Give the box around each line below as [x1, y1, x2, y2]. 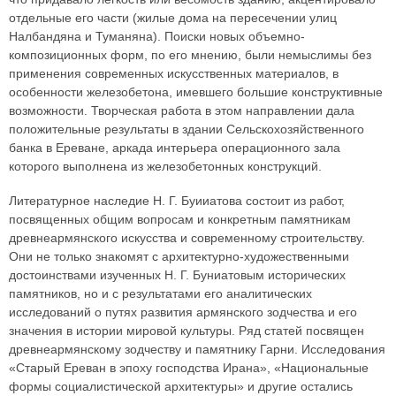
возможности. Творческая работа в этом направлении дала [9, 103, 354, 118]
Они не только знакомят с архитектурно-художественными [9, 249, 349, 264]
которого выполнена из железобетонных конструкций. [9, 159, 322, 174]
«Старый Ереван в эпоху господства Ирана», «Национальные [9, 361, 369, 376]
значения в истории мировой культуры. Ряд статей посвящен [9, 324, 364, 339]
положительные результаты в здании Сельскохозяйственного [9, 122, 364, 137]
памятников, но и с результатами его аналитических [9, 286, 312, 301]
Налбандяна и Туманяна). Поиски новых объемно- [9, 29, 305, 44]
